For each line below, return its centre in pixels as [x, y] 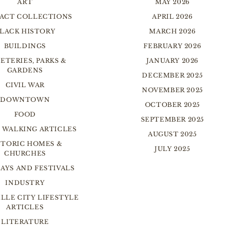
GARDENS [25, 70]
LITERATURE [25, 222]
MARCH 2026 [173, 31]
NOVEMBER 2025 [172, 90]
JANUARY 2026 [172, 61]
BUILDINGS [25, 46]
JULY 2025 [173, 149]
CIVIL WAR [25, 85]
